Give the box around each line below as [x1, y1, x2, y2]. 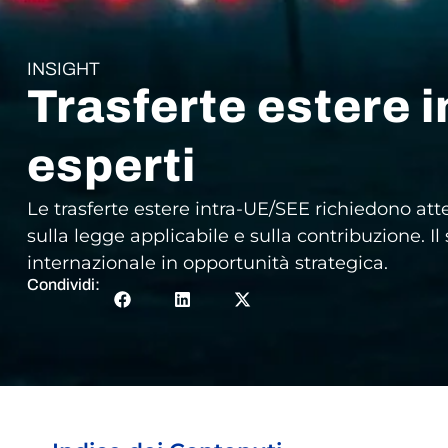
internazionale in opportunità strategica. [26, 251, 388, 274]
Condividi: [26, 275, 100, 293]
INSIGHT [26, 58, 100, 79]
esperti [26, 140, 196, 191]
